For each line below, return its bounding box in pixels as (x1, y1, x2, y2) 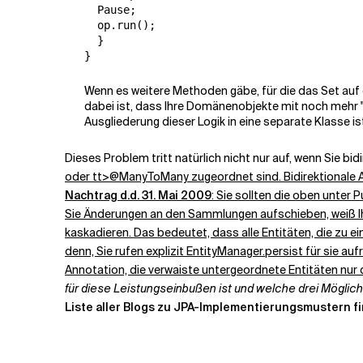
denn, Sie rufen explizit (65, 244, 186, 258)
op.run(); (84, 19, 156, 32)
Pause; (84, 3, 136, 16)
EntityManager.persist (186, 244, 303, 258)
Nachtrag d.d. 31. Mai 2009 (65, 188, 211, 203)
